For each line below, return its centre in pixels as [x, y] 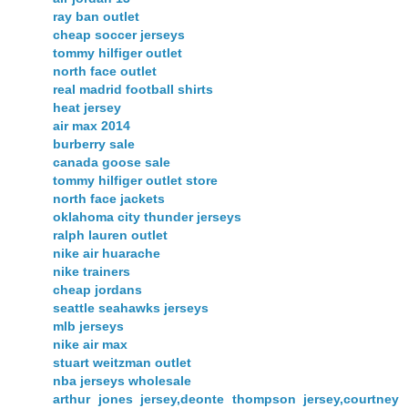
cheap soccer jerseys [119, 35]
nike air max [90, 345]
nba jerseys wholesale [122, 381]
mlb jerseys [88, 326]
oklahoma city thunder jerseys [147, 217]
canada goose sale [112, 163]
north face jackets [109, 199]
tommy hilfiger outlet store [135, 181]
